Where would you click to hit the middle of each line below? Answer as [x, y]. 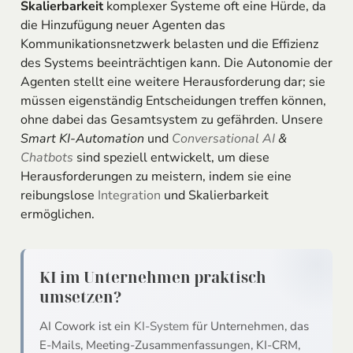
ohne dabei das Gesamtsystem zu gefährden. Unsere [171, 120]
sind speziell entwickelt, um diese [171, 158]
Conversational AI [223, 139]
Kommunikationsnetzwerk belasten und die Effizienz [169, 45]
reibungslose [59, 196]
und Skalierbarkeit [214, 196]
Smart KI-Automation [82, 139]
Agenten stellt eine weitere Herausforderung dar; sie [173, 82]
